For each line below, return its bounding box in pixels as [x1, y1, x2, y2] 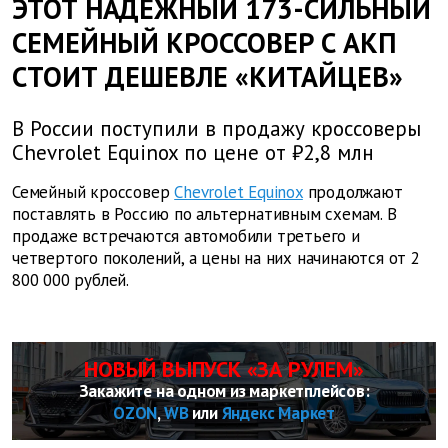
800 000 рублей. [12, 269, 129, 292]
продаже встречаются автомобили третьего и [12, 225, 360, 248]
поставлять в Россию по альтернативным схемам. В [12, 203, 397, 226]
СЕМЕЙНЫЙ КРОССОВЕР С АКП [12, 24, 396, 61]
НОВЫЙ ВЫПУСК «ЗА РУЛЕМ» [84, 355, 364, 384]
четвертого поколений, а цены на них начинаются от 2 [12, 247, 420, 270]
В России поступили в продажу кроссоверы [12, 115, 421, 143]
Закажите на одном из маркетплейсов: [78, 380, 370, 403]
